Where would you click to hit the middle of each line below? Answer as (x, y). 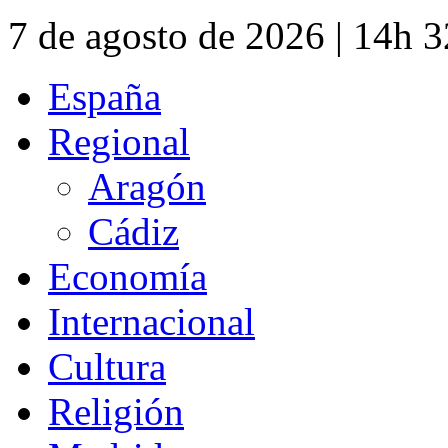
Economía (127, 276)
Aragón (147, 186)
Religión (116, 411)
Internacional (151, 321)
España (104, 96)
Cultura (107, 366)
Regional (119, 141)
